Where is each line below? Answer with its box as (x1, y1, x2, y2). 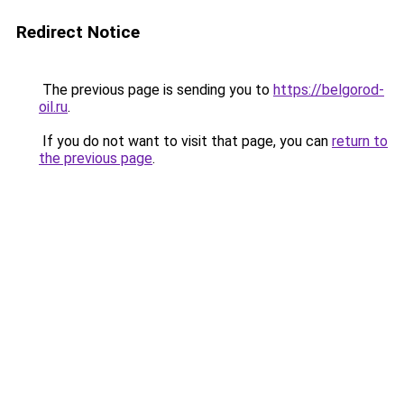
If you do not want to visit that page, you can (39, 133, 332, 150)
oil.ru (39, 98, 68, 115)
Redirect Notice (16, 22, 140, 42)
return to (332, 133, 388, 150)
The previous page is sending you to (39, 81, 273, 98)
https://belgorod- (273, 81, 384, 98)
